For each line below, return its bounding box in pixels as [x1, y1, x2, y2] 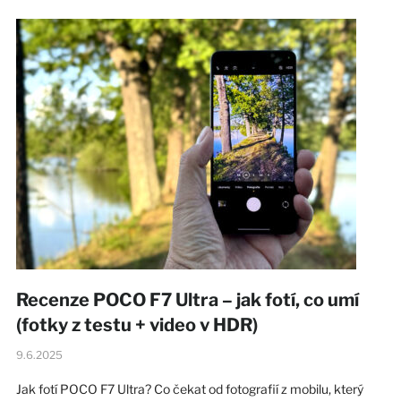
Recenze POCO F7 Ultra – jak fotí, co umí [15, 288, 359, 311]
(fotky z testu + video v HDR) [15, 313, 258, 336]
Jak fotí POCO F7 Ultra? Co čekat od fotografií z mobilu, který [15, 380, 363, 397]
